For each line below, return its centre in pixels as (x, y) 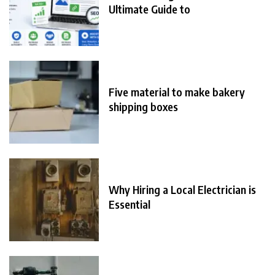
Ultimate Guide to (149, 9)
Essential (130, 204)
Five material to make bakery (177, 92)
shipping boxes (143, 107)
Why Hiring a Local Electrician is (182, 190)
